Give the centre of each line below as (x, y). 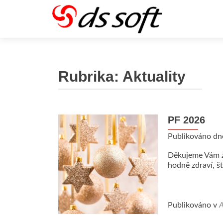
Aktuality (154, 76)
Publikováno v (193, 205)
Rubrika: (90, 76)
